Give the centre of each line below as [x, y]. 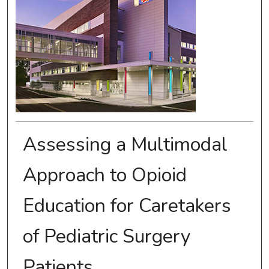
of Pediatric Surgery [106, 237]
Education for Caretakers [127, 206]
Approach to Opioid [104, 175]
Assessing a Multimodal [125, 145]
